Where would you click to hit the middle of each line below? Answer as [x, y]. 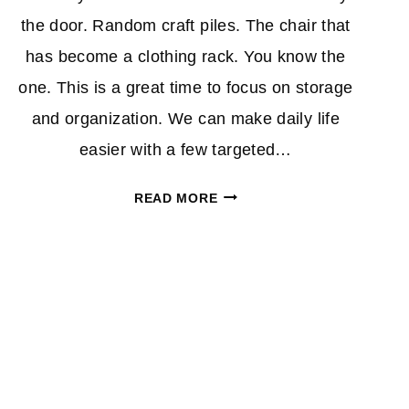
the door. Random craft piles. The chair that [185, 25]
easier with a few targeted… [185, 149]
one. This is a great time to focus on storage [186, 87]
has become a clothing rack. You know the [186, 56]
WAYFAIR [247, 315]
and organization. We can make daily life [186, 118]
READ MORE [176, 198]
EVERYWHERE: [267, 291]
